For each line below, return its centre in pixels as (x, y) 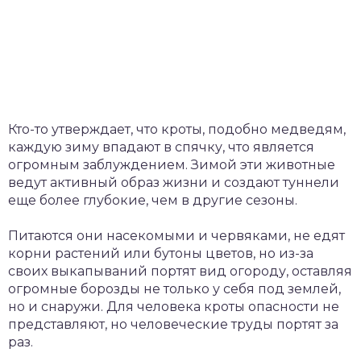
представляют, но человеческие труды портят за (173, 324)
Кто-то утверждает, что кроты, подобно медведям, (177, 129)
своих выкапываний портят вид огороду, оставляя (180, 271)
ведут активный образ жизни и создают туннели (174, 182)
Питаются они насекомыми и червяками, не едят (176, 235)
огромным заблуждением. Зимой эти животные (172, 164)
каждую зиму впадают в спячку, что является (161, 147)
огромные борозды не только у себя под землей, (174, 288)
